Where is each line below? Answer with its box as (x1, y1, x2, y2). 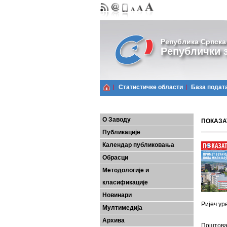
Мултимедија (102, 204, 142, 211)
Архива (102, 217, 125, 224)
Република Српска (161, 37, 226, 46)
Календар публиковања (102, 141, 174, 148)
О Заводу (102, 116, 131, 123)
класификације (102, 179, 148, 186)
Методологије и (102, 167, 149, 174)
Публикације (102, 129, 140, 136)
